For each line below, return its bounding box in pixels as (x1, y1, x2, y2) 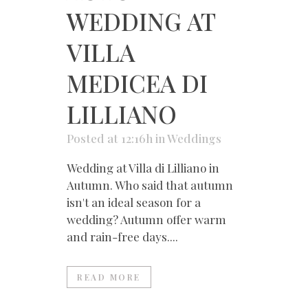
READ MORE (77, 272, 141, 283)
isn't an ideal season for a (67, 195, 201, 210)
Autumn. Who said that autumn (67, 177, 233, 193)
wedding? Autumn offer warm (67, 212, 226, 228)
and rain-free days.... (67, 229, 178, 245)
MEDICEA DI (67, 67, 208, 100)
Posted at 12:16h (67, 131, 153, 146)
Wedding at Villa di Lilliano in (67, 160, 219, 176)
